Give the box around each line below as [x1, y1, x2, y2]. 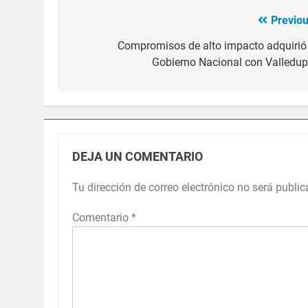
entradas [71, 63, 136, 83]
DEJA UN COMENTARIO [72, 149, 203, 164]
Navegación [71, 14, 159, 34]
